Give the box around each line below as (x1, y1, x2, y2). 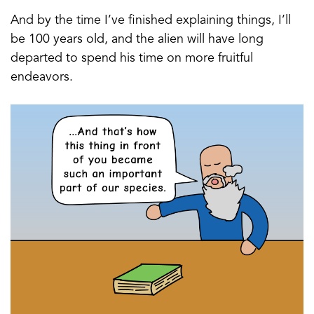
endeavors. (11, 70, 73, 83)
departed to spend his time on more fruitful (11, 51, 253, 64)
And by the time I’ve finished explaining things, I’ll (11, 13, 291, 27)
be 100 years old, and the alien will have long (11, 32, 264, 46)
